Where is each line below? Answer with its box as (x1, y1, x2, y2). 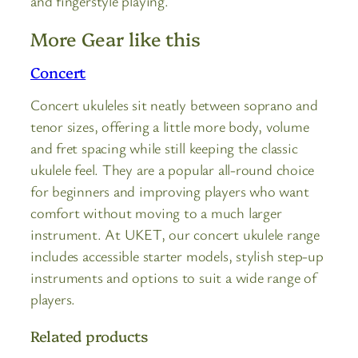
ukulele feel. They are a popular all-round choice (30, 160, 315, 180)
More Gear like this (30, 25, 201, 51)
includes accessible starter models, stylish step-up (30, 246, 324, 266)
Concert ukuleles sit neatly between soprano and (30, 95, 318, 115)
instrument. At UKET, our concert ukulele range (30, 225, 320, 245)
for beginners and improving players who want (30, 181, 309, 201)
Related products (30, 325, 148, 347)
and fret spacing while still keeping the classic (30, 138, 298, 158)
